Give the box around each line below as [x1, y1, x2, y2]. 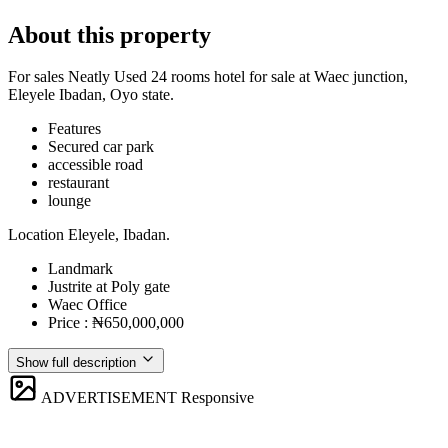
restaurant [48, 174, 109, 192]
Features [48, 120, 101, 138]
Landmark [48, 260, 113, 278]
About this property [8, 21, 211, 48]
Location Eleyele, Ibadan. [8, 226, 170, 244]
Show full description [16, 355, 136, 371]
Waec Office [48, 296, 127, 314]
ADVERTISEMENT [41, 389, 177, 407]
